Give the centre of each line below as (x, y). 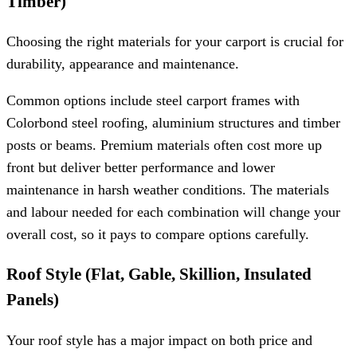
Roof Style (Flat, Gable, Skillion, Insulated (159, 275)
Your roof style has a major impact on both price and (159, 340)
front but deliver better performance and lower (141, 167)
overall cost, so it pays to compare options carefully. (158, 234)
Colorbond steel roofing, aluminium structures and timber (173, 122)
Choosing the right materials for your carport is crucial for (175, 42)
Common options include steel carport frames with (153, 100)
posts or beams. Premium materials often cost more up (164, 145)
